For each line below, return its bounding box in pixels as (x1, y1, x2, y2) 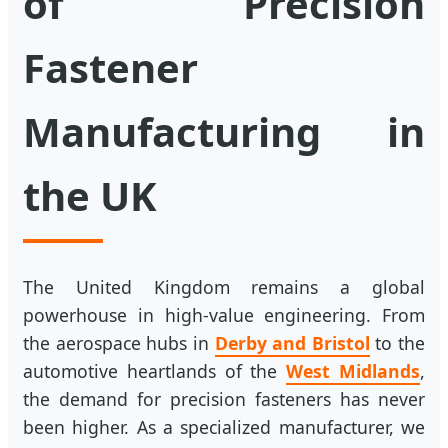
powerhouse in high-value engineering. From (23, 303, 425, 327)
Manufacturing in (23, 104, 425, 159)
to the (369, 331, 425, 355)
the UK (23, 168, 157, 223)
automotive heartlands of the (23, 359, 287, 383)
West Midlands (286, 359, 421, 383)
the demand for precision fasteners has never (23, 387, 425, 411)
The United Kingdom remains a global (23, 275, 425, 299)
